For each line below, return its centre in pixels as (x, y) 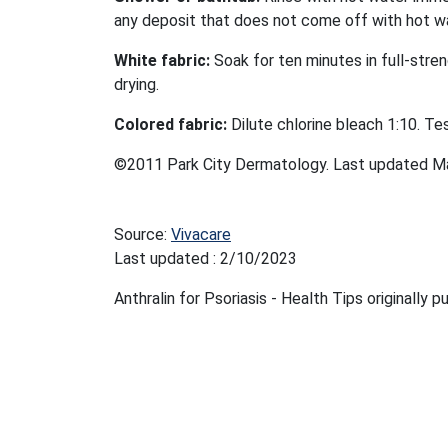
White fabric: (162, 60)
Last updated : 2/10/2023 (205, 258)
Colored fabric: (172, 124)
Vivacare (201, 234)
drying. (138, 84)
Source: (142, 234)
